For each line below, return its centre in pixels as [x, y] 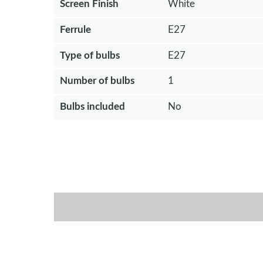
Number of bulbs [97, 81]
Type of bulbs [90, 55]
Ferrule [75, 29]
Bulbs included [92, 107]
